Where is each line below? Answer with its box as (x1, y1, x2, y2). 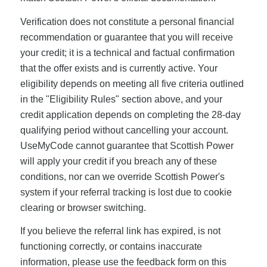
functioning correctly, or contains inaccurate (20, 241, 202, 252)
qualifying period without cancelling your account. (20, 125, 228, 135)
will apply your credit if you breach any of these (20, 156, 217, 166)
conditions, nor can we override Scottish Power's (20, 171, 225, 182)
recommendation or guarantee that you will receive (20, 32, 233, 42)
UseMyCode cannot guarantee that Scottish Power (20, 140, 234, 151)
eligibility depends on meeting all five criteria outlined (20, 78, 244, 89)
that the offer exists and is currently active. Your (20, 63, 218, 73)
